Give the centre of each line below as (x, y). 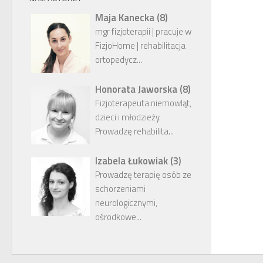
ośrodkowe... (118, 217)
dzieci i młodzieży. (128, 117)
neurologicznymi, (126, 203)
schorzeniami (120, 189)
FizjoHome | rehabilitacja (140, 45)
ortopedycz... (119, 60)
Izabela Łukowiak (133, 161)
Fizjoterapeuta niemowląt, (143, 103)
